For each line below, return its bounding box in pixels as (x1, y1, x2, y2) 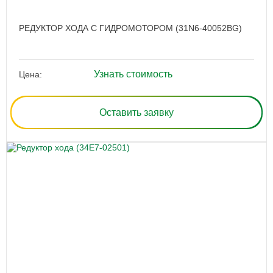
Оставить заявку (99, 107, 174, 118)
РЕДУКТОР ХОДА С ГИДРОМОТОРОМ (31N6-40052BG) (19, 23, 242, 34)
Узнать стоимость (93, 69, 172, 80)
